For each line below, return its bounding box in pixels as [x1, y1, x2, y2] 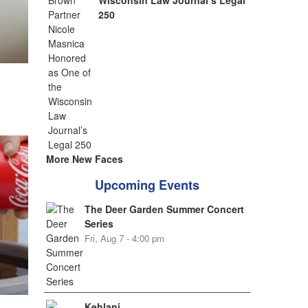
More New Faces [45, 152, 123, 166]
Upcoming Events [94, 176, 199, 194]
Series [84, 217, 113, 230]
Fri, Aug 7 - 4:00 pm [84, 232, 164, 245]
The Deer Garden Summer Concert [84, 202, 244, 216]
